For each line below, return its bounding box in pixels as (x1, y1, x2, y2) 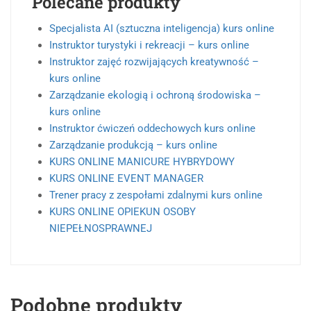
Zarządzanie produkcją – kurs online (49, 139, 217, 152)
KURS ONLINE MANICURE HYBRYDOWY (49, 155, 235, 169)
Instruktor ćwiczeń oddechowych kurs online (49, 122, 255, 135)
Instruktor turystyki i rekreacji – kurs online (49, 39, 249, 52)
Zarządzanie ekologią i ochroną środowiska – (49, 89, 261, 102)
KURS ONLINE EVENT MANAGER (49, 172, 203, 185)
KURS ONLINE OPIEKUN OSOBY (49, 205, 196, 219)
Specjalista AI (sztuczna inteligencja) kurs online (49, 22, 274, 35)
